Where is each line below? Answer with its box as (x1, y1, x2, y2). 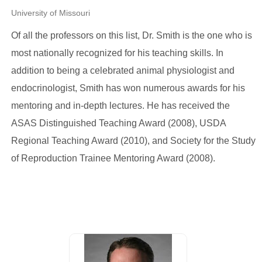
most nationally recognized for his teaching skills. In (11, 48, 223, 58)
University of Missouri (11, 8, 90, 18)
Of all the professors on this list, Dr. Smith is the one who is (11, 30, 252, 40)
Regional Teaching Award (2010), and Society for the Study (11, 136, 256, 146)
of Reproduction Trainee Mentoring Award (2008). (11, 153, 215, 163)
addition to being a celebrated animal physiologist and (11, 65, 235, 75)
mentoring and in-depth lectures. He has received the (11, 101, 230, 111)
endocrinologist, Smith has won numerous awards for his (11, 83, 245, 93)
